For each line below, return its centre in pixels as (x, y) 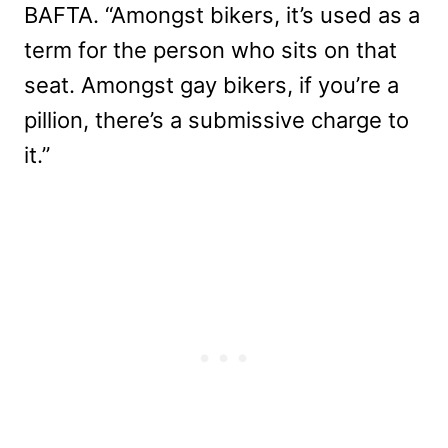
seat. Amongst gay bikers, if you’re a (211, 84)
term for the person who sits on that (210, 49)
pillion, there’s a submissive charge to (216, 119)
